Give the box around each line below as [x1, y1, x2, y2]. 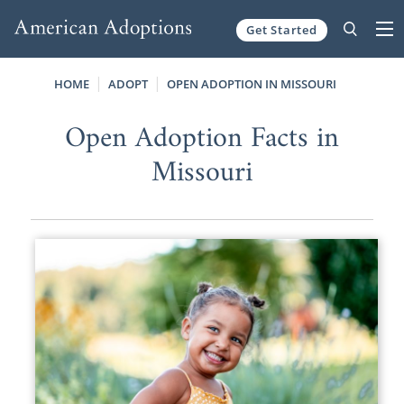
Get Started [246, 21, 317, 38]
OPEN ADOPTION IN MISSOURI [166, 76, 336, 92]
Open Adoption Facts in [64, 113, 339, 164]
